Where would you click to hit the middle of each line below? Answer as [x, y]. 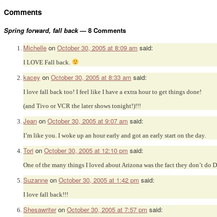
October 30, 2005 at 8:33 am [91, 77]
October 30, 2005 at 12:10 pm [86, 151]
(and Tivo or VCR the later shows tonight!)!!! [82, 106]
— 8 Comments [102, 30]
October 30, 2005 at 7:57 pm [107, 210]
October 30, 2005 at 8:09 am [97, 48]
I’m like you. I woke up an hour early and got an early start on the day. [115, 136]
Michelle [35, 48]
